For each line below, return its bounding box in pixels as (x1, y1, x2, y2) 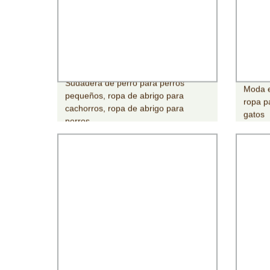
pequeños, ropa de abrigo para (65, 90, 184, 101)
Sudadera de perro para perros (65, 78, 185, 88)
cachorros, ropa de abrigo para (65, 103, 184, 113)
